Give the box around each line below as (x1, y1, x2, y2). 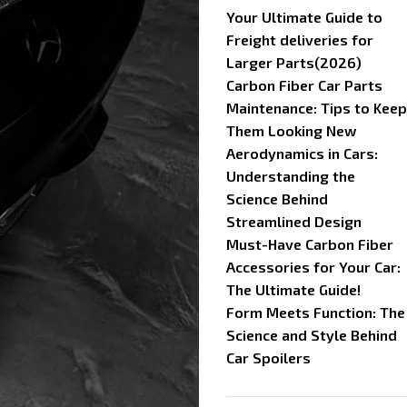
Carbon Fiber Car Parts (226, 76, 382, 94)
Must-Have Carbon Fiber (226, 235, 393, 253)
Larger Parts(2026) (226, 54, 362, 71)
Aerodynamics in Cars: (226, 144, 378, 162)
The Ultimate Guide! (226, 281, 361, 298)
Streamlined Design (226, 213, 362, 230)
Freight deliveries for (226, 31, 373, 48)
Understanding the (226, 167, 355, 184)
